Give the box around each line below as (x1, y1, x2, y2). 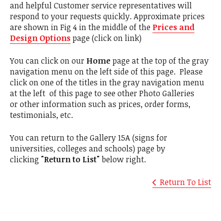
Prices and (152, 22, 194, 33)
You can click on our (10, 55, 86, 67)
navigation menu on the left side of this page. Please (10, 66, 203, 77)
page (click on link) (73, 33, 146, 44)
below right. (100, 154, 146, 165)
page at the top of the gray (110, 55, 209, 67)
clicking (10, 154, 41, 165)
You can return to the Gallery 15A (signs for (10, 132, 167, 144)
